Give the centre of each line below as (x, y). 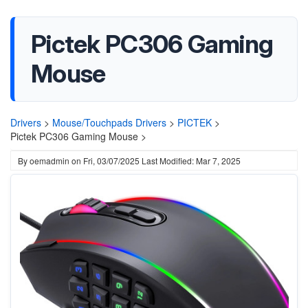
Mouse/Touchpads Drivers (109, 122)
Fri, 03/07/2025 (111, 161)
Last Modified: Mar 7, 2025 (191, 161)
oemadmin (49, 161)
